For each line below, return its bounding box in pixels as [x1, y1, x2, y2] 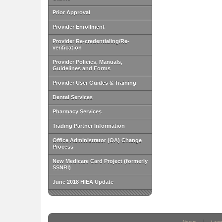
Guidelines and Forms [53, 65, 111, 71]
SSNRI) [53, 164, 71, 170]
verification [53, 44, 82, 51]
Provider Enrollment [53, 23, 105, 30]
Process [53, 143, 73, 150]
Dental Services [53, 94, 93, 100]
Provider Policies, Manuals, [53, 58, 122, 65]
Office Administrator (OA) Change [53, 137, 142, 143]
